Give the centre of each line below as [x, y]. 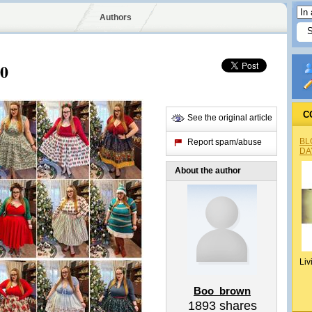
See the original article [230, 118]
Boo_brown [222, 291]
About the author [208, 171]
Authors [115, 17]
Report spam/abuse [225, 142]
